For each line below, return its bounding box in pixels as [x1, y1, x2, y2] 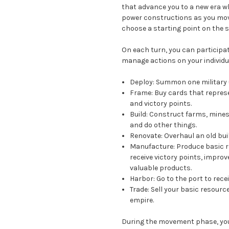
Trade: [130, 185, 150, 194]
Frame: [130, 88, 153, 97]
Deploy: [130, 77, 155, 86]
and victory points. [130, 99, 192, 108]
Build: [130, 109, 148, 119]
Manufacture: [130, 142, 175, 151]
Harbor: [130, 174, 155, 183]
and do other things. [130, 120, 197, 129]
